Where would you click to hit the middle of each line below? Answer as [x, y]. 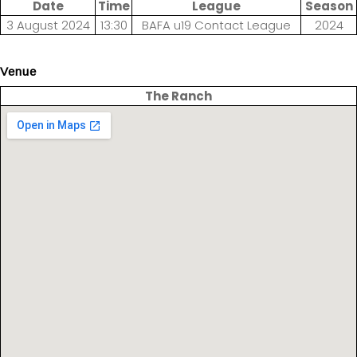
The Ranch [178, 96]
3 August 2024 [48, 25]
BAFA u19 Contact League [216, 25]
